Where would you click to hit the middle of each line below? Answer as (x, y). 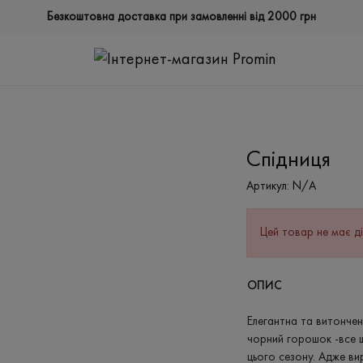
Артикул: (268, 187)
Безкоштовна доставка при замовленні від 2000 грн (181, 17)
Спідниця (288, 161)
